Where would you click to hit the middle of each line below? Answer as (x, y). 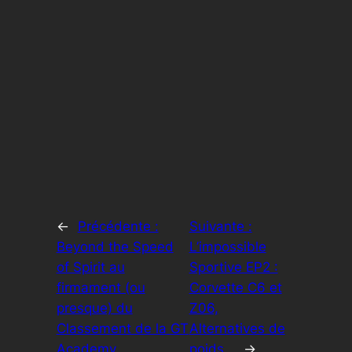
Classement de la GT (122, 328)
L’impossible (227, 246)
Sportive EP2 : (233, 267)
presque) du (94, 308)
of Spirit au (90, 267)
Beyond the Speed (115, 246)
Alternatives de (237, 328)
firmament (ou (101, 287)
